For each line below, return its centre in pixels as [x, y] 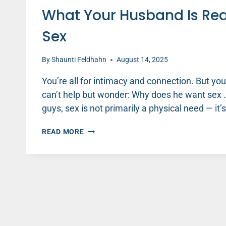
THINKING [102, 182]
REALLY [97, 172]
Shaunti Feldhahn [79, 60]
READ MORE [63, 132]
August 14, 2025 [143, 60]
